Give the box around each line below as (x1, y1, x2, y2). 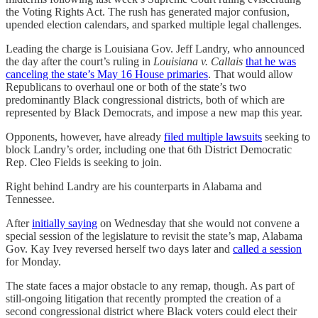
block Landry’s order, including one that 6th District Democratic (6, 143, 292, 155)
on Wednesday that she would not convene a (97, 216, 300, 229)
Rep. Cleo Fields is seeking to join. (6, 155, 162, 168)
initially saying (32, 216, 97, 229)
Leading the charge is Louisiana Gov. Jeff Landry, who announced (6, 42, 305, 55)
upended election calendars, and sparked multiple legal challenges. (6, 18, 302, 31)
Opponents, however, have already (6, 130, 164, 143)
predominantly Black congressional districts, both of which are (6, 93, 285, 106)
